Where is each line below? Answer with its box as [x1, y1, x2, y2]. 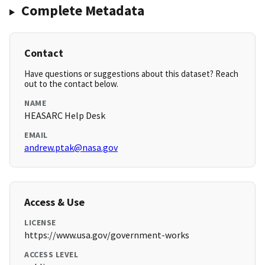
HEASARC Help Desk [24, 109, 105, 122]
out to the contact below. [24, 78, 118, 90]
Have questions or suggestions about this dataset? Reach [24, 68, 238, 80]
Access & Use [24, 195, 85, 209]
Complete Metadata [21, 1, 144, 20]
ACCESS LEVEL [24, 249, 78, 260]
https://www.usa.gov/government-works [24, 229, 189, 241]
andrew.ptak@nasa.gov [24, 141, 118, 154]
